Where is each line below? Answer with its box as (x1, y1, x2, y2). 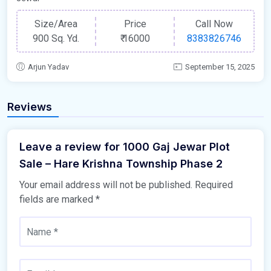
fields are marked (19, 194, 96, 206)
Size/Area (34, 18, 78, 30)
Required (195, 179, 233, 191)
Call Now (195, 18, 233, 30)
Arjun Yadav (28, 62, 69, 72)
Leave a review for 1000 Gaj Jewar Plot (19, 140, 230, 154)
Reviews (7, 100, 52, 114)
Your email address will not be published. (19, 179, 192, 191)
